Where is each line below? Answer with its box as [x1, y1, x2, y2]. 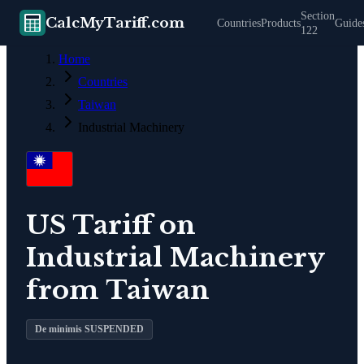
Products [261, 17, 301, 29]
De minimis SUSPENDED [35, 323, 144, 335]
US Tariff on [26, 208, 196, 241]
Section [301, 10, 335, 22]
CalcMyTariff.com [45, 14, 184, 32]
